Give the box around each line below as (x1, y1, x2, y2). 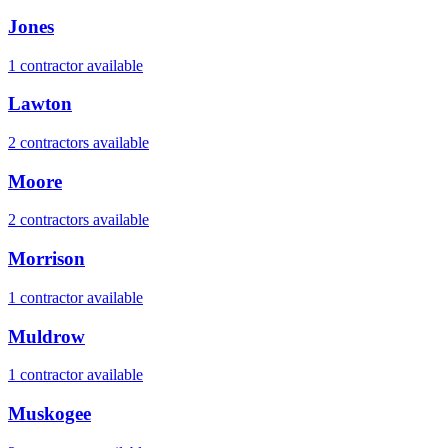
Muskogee (8, 403, 91, 425)
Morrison (8, 248, 85, 270)
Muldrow (8, 325, 85, 347)
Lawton (8, 93, 72, 115)
